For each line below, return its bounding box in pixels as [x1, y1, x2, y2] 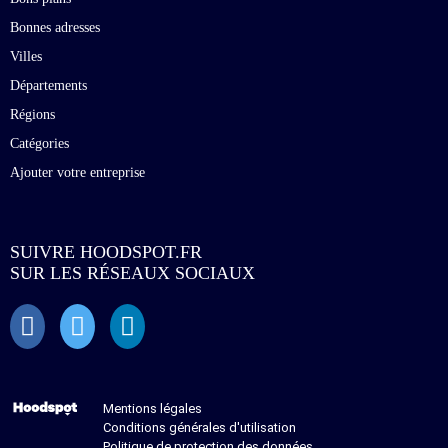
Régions [10, 107, 55, 123]
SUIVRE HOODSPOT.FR [10, 242, 202, 263]
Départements [10, 78, 87, 94]
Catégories [10, 136, 69, 152]
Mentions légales [103, 401, 202, 417]
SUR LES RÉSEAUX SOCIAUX [10, 263, 255, 284]
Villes [10, 49, 42, 65]
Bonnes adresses [10, 20, 100, 36]
